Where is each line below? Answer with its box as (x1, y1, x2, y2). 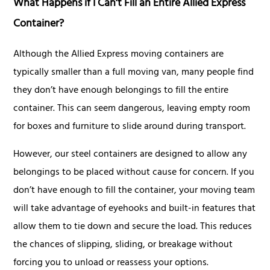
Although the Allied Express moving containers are (13, 45, 224, 64)
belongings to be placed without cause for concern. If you (13, 163, 255, 182)
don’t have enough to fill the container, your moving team (13, 181, 256, 200)
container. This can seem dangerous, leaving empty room (13, 99, 251, 118)
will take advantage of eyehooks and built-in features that (13, 199, 256, 218)
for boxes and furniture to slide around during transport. (13, 118, 246, 136)
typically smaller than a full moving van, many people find (13, 63, 254, 82)
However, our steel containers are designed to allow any (13, 145, 248, 164)
